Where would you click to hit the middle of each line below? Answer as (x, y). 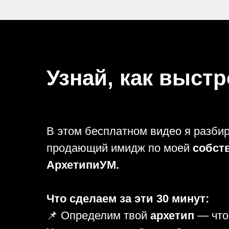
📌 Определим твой (98, 215)
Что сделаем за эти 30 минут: (128, 199)
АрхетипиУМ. (83, 165)
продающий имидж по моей (120, 148)
